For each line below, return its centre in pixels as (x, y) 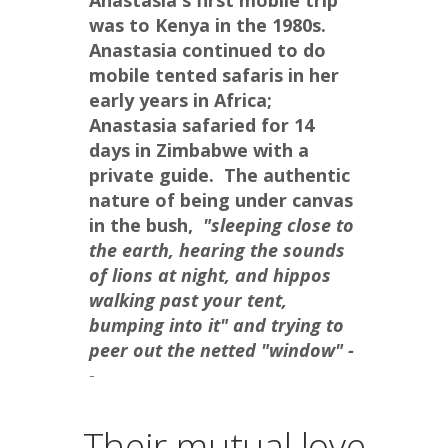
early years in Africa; (180, 100)
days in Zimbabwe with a (199, 150)
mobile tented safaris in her (214, 75)
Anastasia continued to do (207, 50)
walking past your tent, (188, 300)
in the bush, (143, 225)
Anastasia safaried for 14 (201, 125)
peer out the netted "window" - (221, 350)
